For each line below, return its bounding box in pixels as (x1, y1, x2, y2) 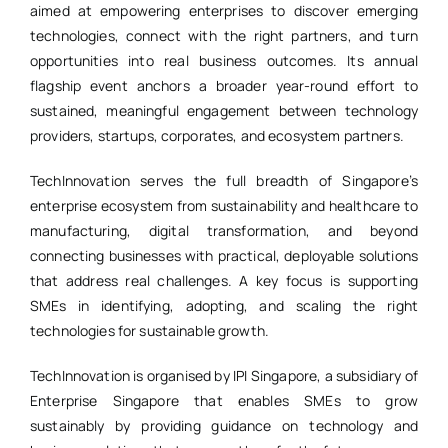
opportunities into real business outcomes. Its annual (29, 51, 419, 71)
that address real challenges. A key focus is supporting (29, 271, 419, 291)
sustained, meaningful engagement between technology (29, 101, 419, 121)
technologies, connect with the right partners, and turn (29, 26, 419, 46)
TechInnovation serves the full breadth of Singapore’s (29, 171, 419, 191)
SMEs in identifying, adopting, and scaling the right (29, 296, 419, 316)
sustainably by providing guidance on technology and (29, 416, 419, 436)
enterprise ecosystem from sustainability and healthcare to (29, 196, 419, 216)
